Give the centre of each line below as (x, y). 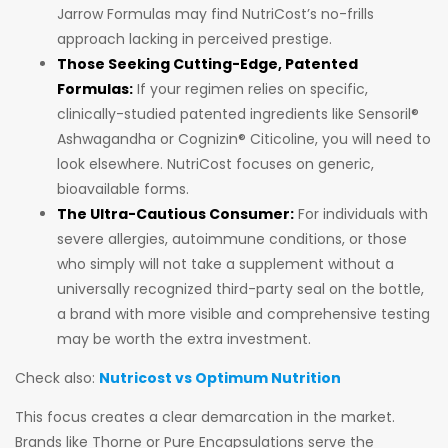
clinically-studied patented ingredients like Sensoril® (238, 114)
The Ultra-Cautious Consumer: (175, 214)
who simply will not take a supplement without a (225, 264)
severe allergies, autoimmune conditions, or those (232, 239)
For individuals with (361, 214)
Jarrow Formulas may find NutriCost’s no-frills (215, 14)
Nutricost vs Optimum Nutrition (220, 378)
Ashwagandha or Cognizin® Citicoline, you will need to (244, 139)
